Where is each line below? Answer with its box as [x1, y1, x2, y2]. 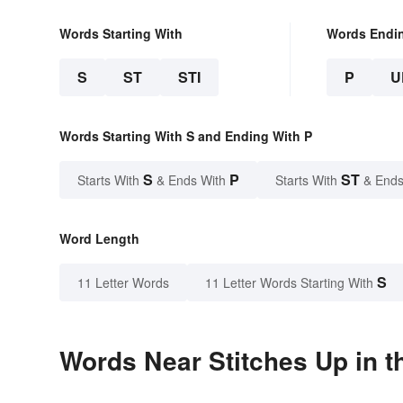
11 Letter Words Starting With [205, 273, 373, 291]
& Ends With [153, 170, 229, 189]
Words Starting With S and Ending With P [59, 126, 312, 145]
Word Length [59, 228, 139, 247]
